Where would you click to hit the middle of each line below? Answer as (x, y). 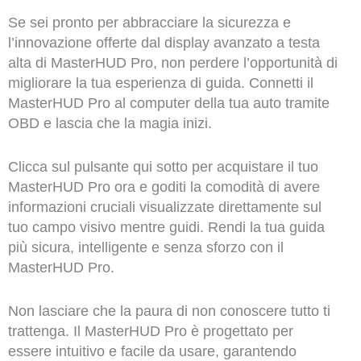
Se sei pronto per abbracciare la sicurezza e (149, 23)
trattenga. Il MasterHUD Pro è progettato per (150, 331)
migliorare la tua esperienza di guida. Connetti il (160, 83)
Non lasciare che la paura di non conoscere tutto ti (169, 311)
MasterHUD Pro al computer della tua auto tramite (168, 104)
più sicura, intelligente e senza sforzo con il (145, 248)
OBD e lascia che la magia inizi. (110, 124)
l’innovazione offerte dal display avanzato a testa (164, 43)
